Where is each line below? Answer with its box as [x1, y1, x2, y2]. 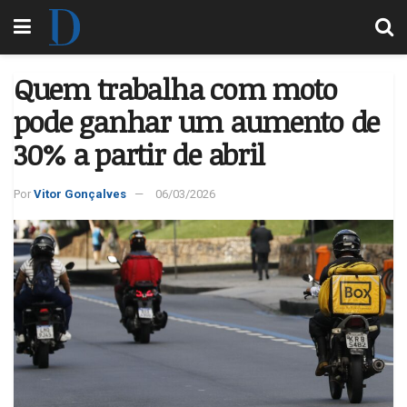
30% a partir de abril [14, 134, 265, 174]
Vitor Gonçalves [34, 186, 126, 201]
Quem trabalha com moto [14, 69, 337, 108]
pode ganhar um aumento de [14, 102, 379, 141]
